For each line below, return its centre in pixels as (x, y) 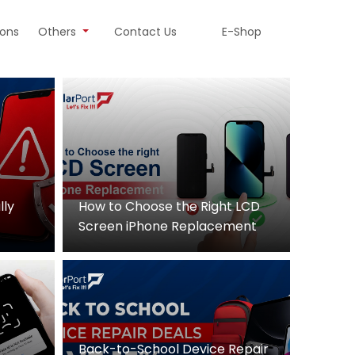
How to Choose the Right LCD (169, 207)
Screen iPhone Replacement (167, 227)
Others (59, 31)
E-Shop (242, 31)
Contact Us (145, 31)
